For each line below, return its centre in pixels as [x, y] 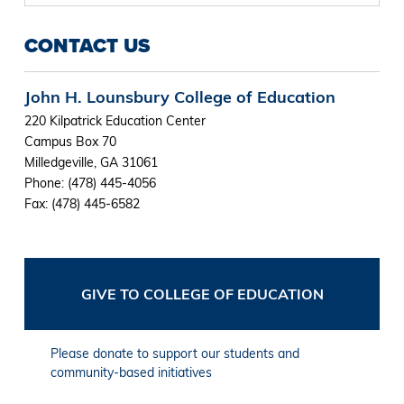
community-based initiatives [132, 372]
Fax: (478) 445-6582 [82, 203]
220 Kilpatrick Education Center [115, 120]
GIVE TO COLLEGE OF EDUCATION [202, 294]
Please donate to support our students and [175, 353]
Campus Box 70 [70, 141]
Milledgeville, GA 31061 [91, 162]
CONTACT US [87, 45]
